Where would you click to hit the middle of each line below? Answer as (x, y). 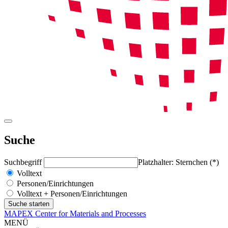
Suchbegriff (24, 162)
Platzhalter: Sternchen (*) (178, 162)
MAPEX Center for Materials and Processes (75, 213)
